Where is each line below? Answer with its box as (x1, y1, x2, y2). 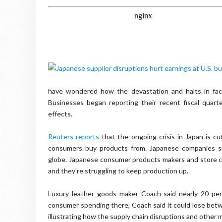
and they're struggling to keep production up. (48, 166, 188, 175)
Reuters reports (48, 132, 100, 141)
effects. (48, 110, 74, 118)
